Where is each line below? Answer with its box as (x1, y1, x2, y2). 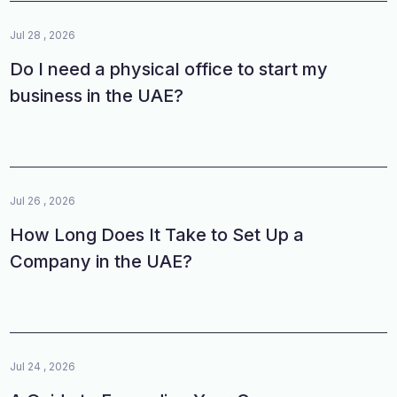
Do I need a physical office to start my (10, 58, 329, 80)
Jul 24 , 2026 (10, 359, 76, 373)
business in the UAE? (10, 84, 184, 106)
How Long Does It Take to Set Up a (10, 223, 305, 245)
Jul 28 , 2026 (10, 27, 76, 42)
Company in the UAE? (10, 250, 193, 272)
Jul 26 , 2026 (10, 193, 76, 207)
